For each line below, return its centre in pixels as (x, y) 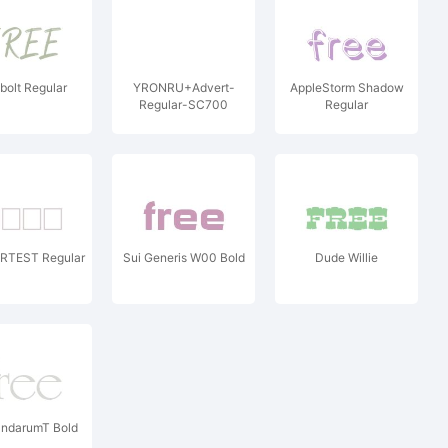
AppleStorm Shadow (346, 87)
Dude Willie (346, 257)
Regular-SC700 (183, 104)
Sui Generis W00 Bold (183, 257)
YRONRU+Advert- (183, 87)
